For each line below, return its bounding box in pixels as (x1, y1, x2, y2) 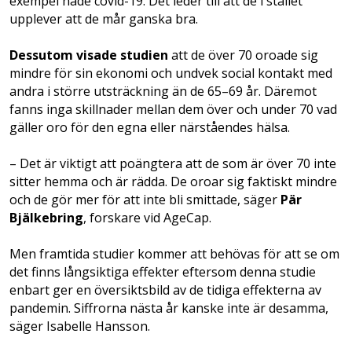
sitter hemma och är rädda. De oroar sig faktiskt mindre (9, 172, 337, 190)
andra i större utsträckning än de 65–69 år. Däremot (9, 82, 317, 100)
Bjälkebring (9, 208, 83, 226)
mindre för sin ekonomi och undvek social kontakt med (9, 64, 332, 82)
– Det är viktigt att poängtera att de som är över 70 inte (9, 154, 336, 172)
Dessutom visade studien (9, 46, 168, 64)
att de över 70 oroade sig (168, 46, 318, 64)
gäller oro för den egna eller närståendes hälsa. (9, 118, 290, 136)
